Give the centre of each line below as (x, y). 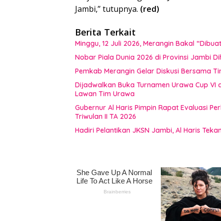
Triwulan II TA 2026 (106, 117)
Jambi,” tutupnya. (107, 9)
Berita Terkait (105, 32)
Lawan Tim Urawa (105, 94)
